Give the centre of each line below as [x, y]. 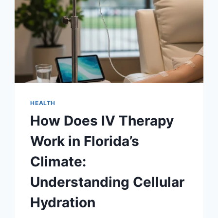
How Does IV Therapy [102, 121]
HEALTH [43, 103]
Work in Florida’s [85, 141]
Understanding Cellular [108, 182]
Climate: [58, 162]
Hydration [63, 203]
